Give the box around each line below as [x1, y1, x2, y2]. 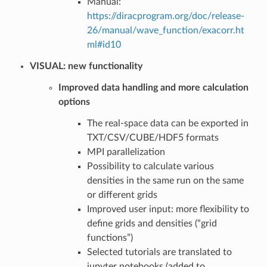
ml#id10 [86, 39, 121, 49]
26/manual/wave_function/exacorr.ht [86, 25, 244, 35]
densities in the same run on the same [86, 175, 244, 185]
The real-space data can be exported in [86, 118, 249, 128]
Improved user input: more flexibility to [86, 204, 249, 214]
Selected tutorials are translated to [86, 247, 232, 257]
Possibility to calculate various [86, 161, 214, 171]
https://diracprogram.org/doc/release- [86, 11, 244, 21]
